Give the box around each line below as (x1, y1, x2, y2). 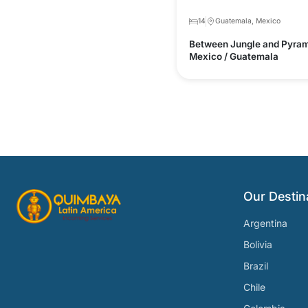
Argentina (243, 217, 287, 229)
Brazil (243, 260, 268, 272)
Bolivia (243, 239, 272, 250)
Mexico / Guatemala (188, 51, 278, 62)
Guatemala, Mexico (215, 16, 281, 25)
